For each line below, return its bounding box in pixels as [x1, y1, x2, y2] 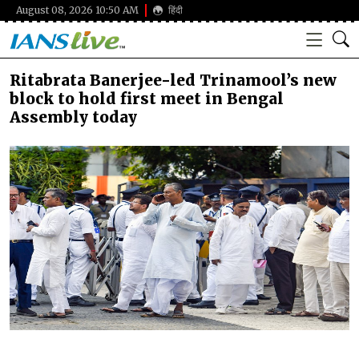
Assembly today [10, 107, 137, 127]
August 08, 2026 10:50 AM [16, 4, 139, 17]
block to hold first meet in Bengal [10, 89, 284, 108]
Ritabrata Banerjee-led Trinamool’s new [10, 71, 337, 90]
